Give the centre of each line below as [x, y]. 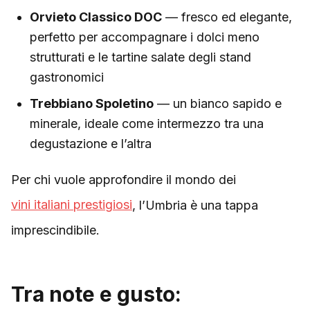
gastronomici [67, 77]
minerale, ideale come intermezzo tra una [147, 124]
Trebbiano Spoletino [92, 103]
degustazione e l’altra [91, 144]
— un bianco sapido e [218, 103]
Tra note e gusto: [96, 294]
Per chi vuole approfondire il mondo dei [124, 179]
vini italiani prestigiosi [72, 204]
